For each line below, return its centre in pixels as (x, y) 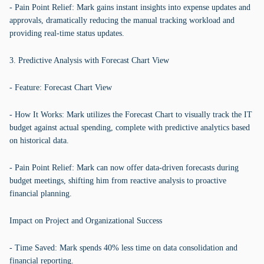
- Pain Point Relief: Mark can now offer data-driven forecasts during (124, 168)
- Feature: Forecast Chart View (61, 88)
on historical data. (39, 141)
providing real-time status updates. (67, 33)
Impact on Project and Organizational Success (86, 221)
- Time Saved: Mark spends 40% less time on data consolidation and (123, 248)
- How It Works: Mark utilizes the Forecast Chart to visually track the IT (131, 115)
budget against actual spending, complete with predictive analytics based (130, 128)
